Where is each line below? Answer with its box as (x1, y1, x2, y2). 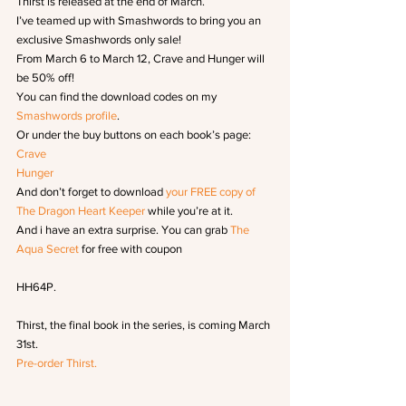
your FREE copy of (166, 185, 258, 198)
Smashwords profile (16, 109, 117, 122)
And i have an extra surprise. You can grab (16, 223, 230, 237)
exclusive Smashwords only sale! (16, 33, 181, 46)
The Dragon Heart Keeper (16, 204, 145, 217)
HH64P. (16, 280, 56, 294)
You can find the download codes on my (16, 90, 217, 103)
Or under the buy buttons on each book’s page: (16, 128, 251, 141)
